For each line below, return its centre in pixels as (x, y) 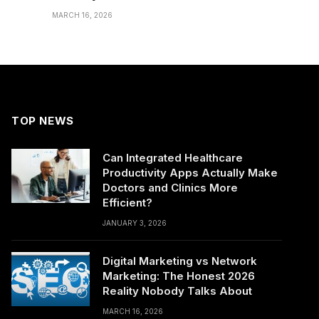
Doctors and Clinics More (170, 188)
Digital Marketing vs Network (180, 261)
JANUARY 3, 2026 (135, 223)
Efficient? (127, 203)
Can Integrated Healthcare (173, 158)
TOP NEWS (43, 121)
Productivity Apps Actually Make (190, 173)
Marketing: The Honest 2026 (179, 276)
